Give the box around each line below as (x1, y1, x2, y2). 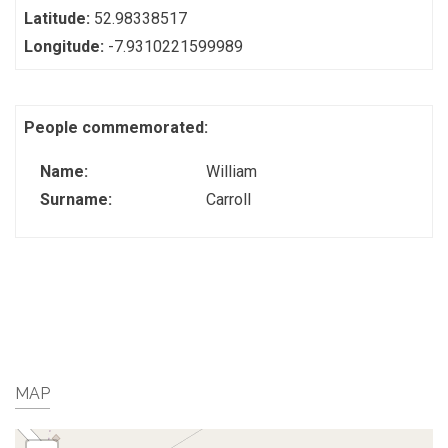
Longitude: (24, 37, 108, 56)
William (205, 162, 257, 181)
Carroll (205, 190, 251, 209)
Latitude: (24, 9, 94, 28)
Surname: (40, 190, 116, 209)
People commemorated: (24, 118, 212, 137)
